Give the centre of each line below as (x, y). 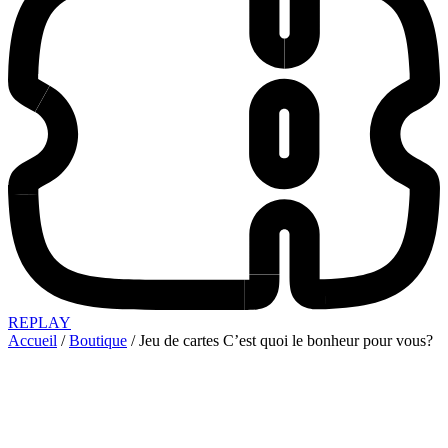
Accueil (32, 340)
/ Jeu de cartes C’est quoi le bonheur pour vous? (280, 340)
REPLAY (39, 322)
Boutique (98, 340)
